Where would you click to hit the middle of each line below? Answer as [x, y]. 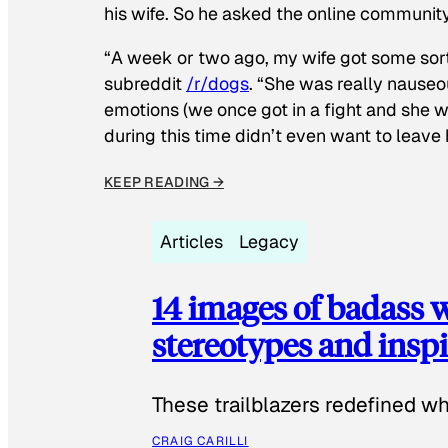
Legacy [269, 241]
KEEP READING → [164, 181]
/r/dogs [217, 83]
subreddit [145, 83]
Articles [191, 241]
